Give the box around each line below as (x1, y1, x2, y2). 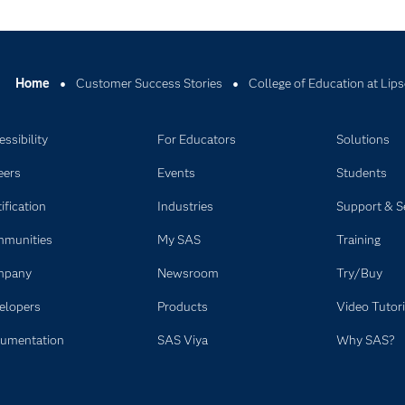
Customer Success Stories (75, 75, 222, 91)
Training (335, 231, 381, 248)
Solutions (335, 131, 390, 147)
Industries (156, 198, 213, 214)
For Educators (156, 131, 236, 147)
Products (156, 298, 208, 315)
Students (335, 165, 387, 181)
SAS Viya (156, 332, 208, 348)
